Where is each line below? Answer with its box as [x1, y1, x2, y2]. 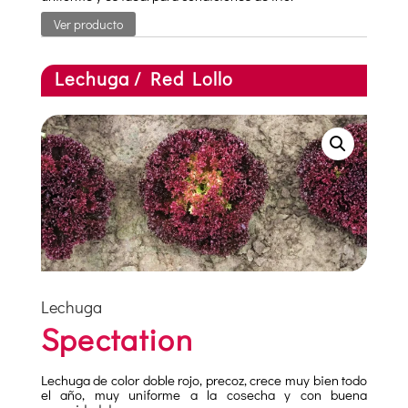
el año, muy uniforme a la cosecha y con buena [40, 385, 368, 404]
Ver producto [53, 15, 123, 34]
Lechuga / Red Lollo [54, 66, 233, 91]
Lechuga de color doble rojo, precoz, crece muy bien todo [40, 371, 368, 390]
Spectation [40, 319, 194, 360]
